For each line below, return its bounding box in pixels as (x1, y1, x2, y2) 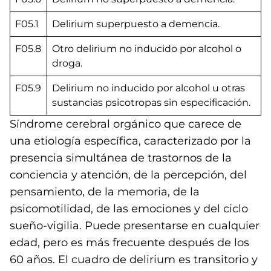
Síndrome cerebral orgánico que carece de (10, 117, 241, 131)
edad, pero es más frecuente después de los (10, 236, 249, 249)
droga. (52, 57, 82, 69)
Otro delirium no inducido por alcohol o (52, 43, 241, 54)
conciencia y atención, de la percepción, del (10, 168, 247, 181)
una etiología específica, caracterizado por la (10, 134, 251, 148)
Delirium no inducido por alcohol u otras (52, 82, 245, 94)
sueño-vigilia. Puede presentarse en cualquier (10, 219, 260, 232)
